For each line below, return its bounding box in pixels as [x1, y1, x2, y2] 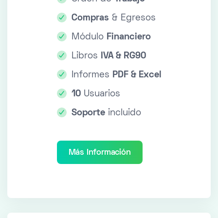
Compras [71, 14, 109, 23]
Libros [71, 52, 101, 61]
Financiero [106, 33, 151, 42]
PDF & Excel [112, 71, 162, 80]
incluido [105, 109, 141, 118]
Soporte [71, 109, 105, 118]
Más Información [68, 149, 131, 157]
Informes [71, 71, 112, 80]
